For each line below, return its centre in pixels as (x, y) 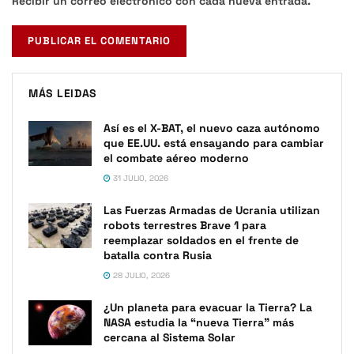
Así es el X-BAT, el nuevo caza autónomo (212, 128)
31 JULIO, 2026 (139, 178)
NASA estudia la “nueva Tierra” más (199, 322)
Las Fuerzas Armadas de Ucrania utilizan (212, 210)
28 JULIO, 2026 (140, 275)
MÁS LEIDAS (62, 93)
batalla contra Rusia (158, 255)
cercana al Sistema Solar (169, 337)
